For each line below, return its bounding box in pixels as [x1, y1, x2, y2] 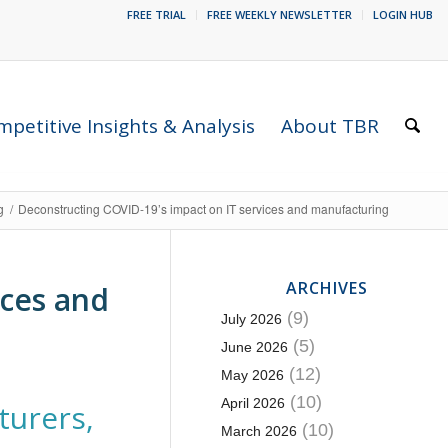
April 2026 [220, 395, 285, 411]
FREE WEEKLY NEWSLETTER [207, 7, 352, 22]
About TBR [281, 113, 380, 139]
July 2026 [220, 311, 282, 327]
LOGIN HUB [373, 7, 433, 22]
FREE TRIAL [127, 7, 186, 22]
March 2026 [220, 423, 297, 439]
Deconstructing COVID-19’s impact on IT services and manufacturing [18, 200, 389, 217]
